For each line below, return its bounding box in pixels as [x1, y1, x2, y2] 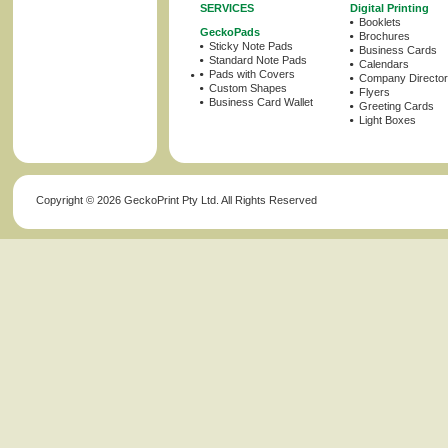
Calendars [359, 58, 409, 70]
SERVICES [200, 2, 254, 14]
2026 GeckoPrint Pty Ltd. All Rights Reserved [97, 194, 317, 206]
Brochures [359, 30, 410, 42]
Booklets [359, 16, 401, 28]
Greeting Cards [359, 100, 434, 112]
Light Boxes [359, 114, 416, 126]
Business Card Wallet [209, 96, 313, 108]
